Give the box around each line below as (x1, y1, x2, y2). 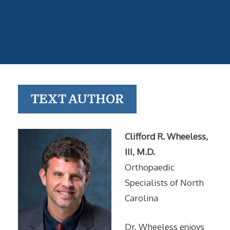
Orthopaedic (124, 162, 175, 172)
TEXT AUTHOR (30, 92, 124, 106)
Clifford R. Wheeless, (124, 131, 208, 142)
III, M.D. (124, 146, 155, 157)
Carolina (124, 193, 158, 203)
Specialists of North (124, 177, 204, 188)
